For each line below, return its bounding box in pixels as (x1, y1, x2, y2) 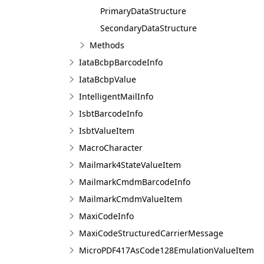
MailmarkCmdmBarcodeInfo (79, 176, 190, 187)
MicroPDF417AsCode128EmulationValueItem (79, 245, 254, 256)
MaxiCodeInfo (79, 210, 134, 222)
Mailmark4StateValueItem (79, 159, 181, 170)
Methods (90, 39, 124, 51)
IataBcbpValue (79, 74, 136, 85)
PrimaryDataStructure (100, 5, 186, 16)
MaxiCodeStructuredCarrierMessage (79, 227, 223, 239)
